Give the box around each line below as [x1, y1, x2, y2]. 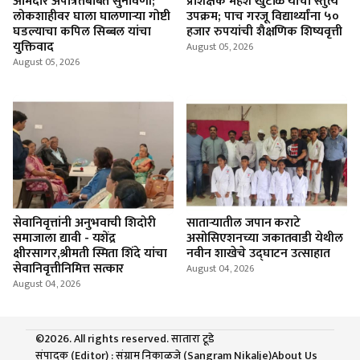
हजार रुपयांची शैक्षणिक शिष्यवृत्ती [186, 21, 343, 43]
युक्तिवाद [13, 36, 54, 58]
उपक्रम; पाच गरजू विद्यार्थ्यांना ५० [186, 6, 340, 27]
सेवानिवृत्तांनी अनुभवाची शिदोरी [13, 212, 157, 234]
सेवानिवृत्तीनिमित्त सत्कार [13, 258, 125, 280]
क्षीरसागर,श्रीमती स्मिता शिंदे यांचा [13, 243, 168, 264]
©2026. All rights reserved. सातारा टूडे [35, 329, 214, 348]
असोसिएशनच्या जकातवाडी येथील [186, 227, 344, 249]
